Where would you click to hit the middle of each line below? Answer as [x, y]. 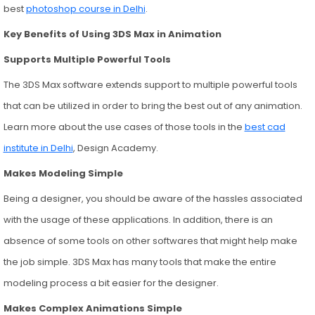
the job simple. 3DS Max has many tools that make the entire [140, 262]
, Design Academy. [115, 148]
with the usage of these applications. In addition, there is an [138, 219]
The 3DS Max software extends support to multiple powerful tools [150, 84]
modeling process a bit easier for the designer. [112, 283]
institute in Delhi [38, 148]
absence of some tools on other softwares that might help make [150, 240]
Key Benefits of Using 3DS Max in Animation [113, 34]
